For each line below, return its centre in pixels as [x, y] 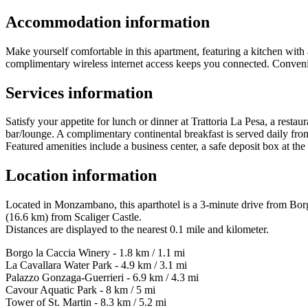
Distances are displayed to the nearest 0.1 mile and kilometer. [137, 230]
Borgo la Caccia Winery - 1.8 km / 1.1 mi [95, 253]
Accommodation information [108, 22]
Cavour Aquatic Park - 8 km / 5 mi [80, 290]
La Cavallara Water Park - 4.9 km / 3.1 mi [96, 265]
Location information [81, 176]
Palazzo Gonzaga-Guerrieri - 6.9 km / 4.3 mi [102, 278]
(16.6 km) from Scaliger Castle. [74, 217]
